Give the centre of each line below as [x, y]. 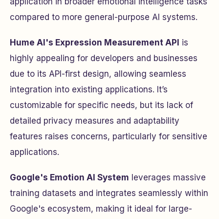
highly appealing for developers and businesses [104, 58]
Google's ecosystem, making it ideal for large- [101, 208]
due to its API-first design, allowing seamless [98, 74]
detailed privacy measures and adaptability [95, 120]
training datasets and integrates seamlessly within [109, 193]
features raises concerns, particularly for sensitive [109, 136]
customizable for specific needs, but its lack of [101, 105]
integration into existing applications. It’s [89, 89]
